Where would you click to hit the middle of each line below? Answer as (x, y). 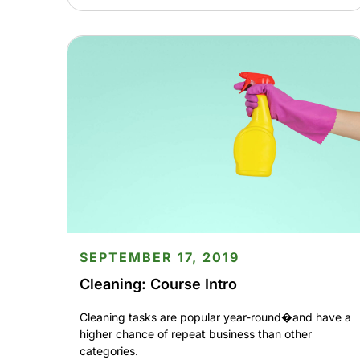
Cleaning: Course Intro (158, 284)
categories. (108, 350)
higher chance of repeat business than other (195, 333)
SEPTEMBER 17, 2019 (159, 257)
